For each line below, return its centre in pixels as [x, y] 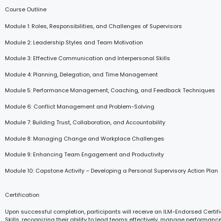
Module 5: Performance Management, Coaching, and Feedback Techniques [110, 90]
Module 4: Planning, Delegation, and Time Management [81, 74]
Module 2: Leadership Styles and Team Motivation [74, 42]
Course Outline [26, 9]
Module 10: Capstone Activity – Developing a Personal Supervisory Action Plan [111, 170]
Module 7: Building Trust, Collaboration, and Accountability [85, 122]
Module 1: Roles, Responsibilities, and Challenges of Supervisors [93, 26]
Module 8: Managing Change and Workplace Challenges [85, 138]
